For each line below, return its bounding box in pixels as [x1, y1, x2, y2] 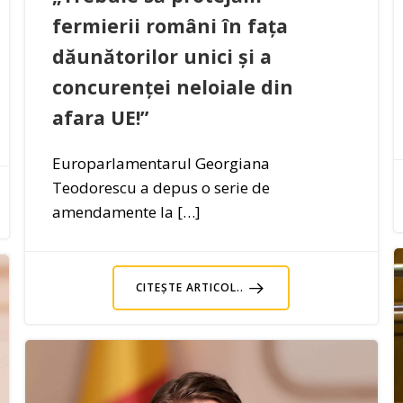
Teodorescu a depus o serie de [51, 176, 270, 198]
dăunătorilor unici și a [51, 42, 272, 69]
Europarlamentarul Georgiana [51, 152, 270, 174]
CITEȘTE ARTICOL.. [136, 279, 245, 295]
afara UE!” [51, 103, 148, 130]
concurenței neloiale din [51, 73, 293, 100]
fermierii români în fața [51, 12, 288, 39]
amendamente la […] [51, 201, 201, 222]
